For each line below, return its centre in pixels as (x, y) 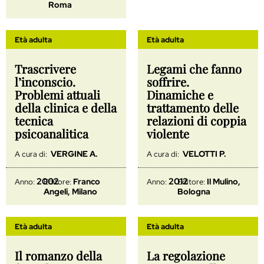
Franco (87, 181)
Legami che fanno (194, 68)
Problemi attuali (57, 94)
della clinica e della (66, 107)
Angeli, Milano (71, 191)
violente (168, 133)
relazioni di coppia (197, 120)
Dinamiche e (180, 94)
